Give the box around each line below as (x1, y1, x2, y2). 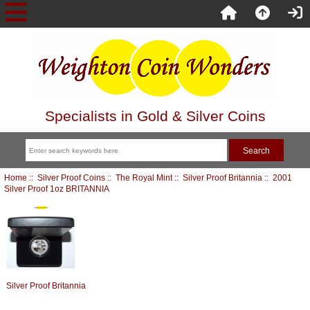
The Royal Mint (115, 172, 172, 182)
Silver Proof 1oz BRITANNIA (3, 183, 109, 193)
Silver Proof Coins (37, 172, 105, 182)
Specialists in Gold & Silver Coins (44, 108, 266, 124)
